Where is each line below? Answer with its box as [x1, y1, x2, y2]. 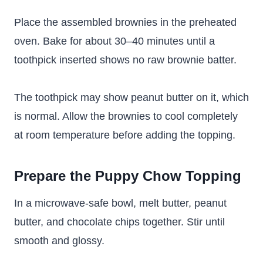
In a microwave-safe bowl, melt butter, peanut [14, 197, 227, 210]
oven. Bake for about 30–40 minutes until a [14, 35, 215, 48]
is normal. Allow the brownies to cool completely [14, 110, 238, 123]
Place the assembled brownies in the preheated [14, 16, 237, 29]
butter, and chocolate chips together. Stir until [14, 216, 225, 228]
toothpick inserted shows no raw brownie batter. [14, 54, 237, 66]
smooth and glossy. [14, 235, 104, 247]
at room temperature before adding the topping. [14, 129, 235, 141]
